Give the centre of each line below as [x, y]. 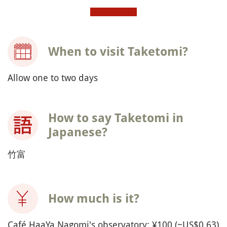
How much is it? [94, 198]
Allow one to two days [53, 77]
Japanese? [78, 132]
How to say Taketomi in [116, 118]
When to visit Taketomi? [118, 51]
